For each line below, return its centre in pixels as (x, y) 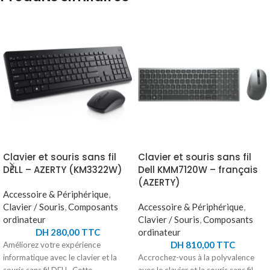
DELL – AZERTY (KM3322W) (63, 170)
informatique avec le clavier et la (60, 258)
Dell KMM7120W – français (198, 170)
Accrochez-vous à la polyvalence (196, 258)
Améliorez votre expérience (52, 245)
